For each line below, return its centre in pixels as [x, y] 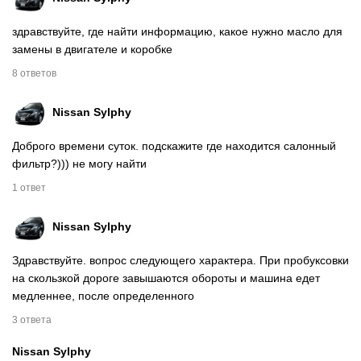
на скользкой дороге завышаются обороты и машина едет [166, 278]
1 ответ [29, 187]
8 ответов [34, 73]
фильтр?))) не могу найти [79, 163]
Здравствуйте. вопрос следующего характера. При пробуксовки [180, 260]
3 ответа [32, 320]
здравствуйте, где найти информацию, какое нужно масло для [177, 31]
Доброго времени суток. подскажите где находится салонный [174, 145]
